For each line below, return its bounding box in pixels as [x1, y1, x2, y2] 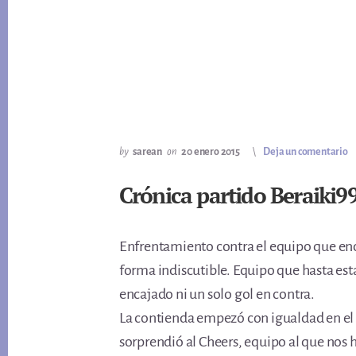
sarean [133, 146, 163, 157]
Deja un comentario [263, 146, 348, 157]
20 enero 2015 [181, 146, 240, 157]
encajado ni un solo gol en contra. [118, 286, 315, 302]
